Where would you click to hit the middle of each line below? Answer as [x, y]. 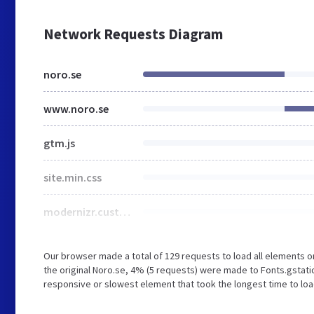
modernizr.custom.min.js [125, 212]
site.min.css [73, 177]
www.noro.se [76, 109]
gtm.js [59, 143]
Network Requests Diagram [133, 34]
